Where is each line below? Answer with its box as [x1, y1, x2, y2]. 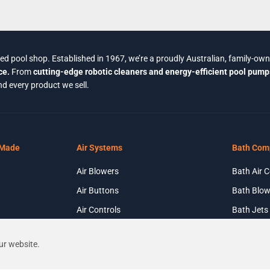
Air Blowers [76, 166, 119, 177]
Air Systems [76, 143, 122, 153]
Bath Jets [231, 205, 268, 215]
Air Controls [76, 205, 121, 215]
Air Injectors [76, 224, 121, 234]
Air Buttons [76, 186, 119, 196]
